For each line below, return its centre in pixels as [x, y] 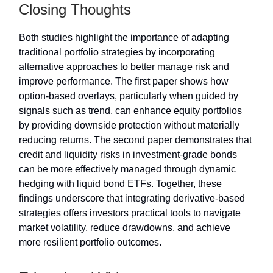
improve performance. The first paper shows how [124, 82]
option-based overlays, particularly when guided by [129, 96]
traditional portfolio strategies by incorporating [117, 52]
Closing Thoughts [75, 10]
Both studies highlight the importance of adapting [124, 38]
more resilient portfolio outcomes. [90, 243]
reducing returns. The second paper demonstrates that [135, 140]
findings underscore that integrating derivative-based [132, 199]
